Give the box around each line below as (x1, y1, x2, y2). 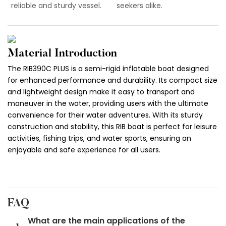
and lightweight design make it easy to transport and (8, 86, 195, 97)
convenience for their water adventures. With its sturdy (8, 109, 203, 120)
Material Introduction (8, 48, 117, 60)
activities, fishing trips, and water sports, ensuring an (8, 133, 191, 143)
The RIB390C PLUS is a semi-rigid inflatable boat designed (8, 63, 209, 74)
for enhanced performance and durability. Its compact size (8, 75, 217, 85)
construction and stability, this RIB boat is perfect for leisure (8, 121, 217, 132)
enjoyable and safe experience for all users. (8, 144, 160, 155)
